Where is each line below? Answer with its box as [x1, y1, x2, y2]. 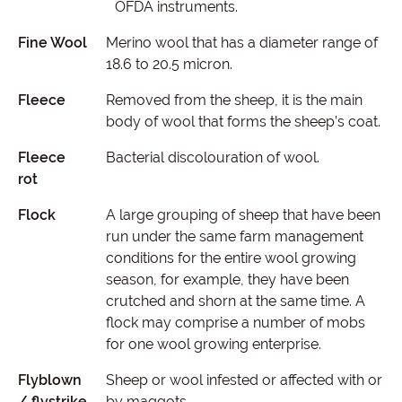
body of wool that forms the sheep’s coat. [105, 113, 380, 130]
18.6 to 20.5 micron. [105, 56, 232, 73]
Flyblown [18, 371, 82, 389]
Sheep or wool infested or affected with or [105, 371, 382, 389]
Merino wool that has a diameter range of [105, 34, 378, 51]
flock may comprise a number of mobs [105, 314, 365, 331]
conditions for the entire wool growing [105, 249, 356, 267]
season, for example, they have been [105, 271, 349, 288]
